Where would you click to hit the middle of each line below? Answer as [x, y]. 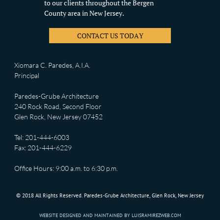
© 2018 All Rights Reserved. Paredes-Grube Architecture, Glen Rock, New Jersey [110, 195]
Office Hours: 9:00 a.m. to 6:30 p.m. [66, 168]
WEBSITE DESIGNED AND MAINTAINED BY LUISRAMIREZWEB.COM [110, 215]
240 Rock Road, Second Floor [58, 106]
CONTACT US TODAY [110, 35]
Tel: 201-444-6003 [42, 137]
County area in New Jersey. [84, 13]
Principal [27, 75]
